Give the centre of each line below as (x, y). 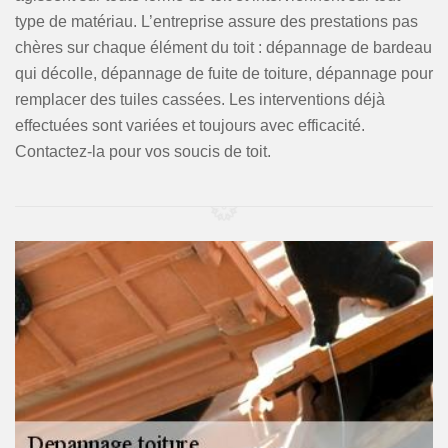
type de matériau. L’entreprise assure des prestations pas (216, 21)
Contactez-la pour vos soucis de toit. (143, 151)
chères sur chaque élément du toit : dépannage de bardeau (223, 47)
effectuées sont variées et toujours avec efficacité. (190, 125)
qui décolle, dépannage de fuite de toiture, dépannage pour (224, 73)
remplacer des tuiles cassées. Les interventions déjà (200, 99)
